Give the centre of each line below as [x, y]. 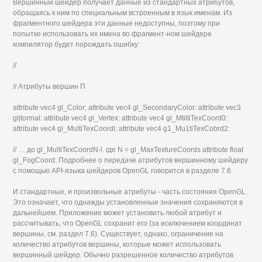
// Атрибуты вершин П [49, 87]
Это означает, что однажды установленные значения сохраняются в [128, 202]
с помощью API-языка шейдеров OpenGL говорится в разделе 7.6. [123, 171]
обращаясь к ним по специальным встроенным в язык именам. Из [123, 13]
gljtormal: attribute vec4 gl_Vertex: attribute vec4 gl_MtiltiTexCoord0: [120, 118]
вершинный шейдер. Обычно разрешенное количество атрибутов [123, 255]
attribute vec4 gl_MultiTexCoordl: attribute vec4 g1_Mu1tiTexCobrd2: [122, 129]
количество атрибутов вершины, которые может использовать [117, 244]
